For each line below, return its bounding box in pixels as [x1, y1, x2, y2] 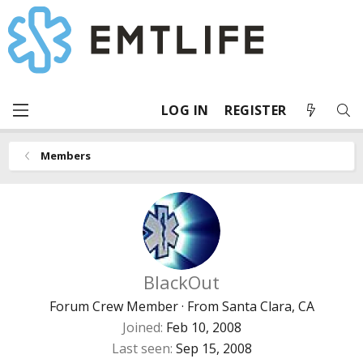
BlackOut [143, 270, 220, 294]
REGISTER [224, 101, 287, 119]
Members [40, 148, 91, 163]
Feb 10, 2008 [165, 318, 241, 336]
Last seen [111, 340, 170, 357]
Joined [122, 318, 160, 336]
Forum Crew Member [49, 297, 178, 315]
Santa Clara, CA [221, 297, 314, 315]
